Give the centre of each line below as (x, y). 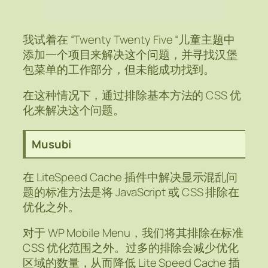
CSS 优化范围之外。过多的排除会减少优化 (131, 248)
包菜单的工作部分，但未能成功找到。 (119, 69)
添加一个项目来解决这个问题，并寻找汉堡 (130, 54)
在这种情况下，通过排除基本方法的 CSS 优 (132, 95)
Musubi (51, 144)
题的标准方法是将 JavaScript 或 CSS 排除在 (131, 192)
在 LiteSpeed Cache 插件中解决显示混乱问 (130, 177)
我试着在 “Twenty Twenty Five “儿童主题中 (129, 39)
